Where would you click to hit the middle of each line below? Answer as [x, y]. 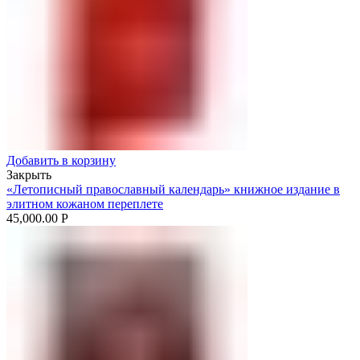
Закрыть [29, 174]
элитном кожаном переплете [85, 203]
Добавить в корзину [61, 160]
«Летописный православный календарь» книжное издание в [173, 189]
